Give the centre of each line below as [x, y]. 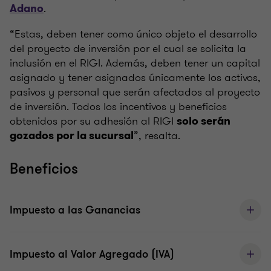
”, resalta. [157, 136]
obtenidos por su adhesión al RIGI [93, 121]
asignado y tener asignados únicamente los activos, [135, 78]
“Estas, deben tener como [72, 34]
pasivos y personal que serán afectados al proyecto [135, 92]
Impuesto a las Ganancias [75, 210]
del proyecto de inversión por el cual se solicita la [128, 49]
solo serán [204, 121]
